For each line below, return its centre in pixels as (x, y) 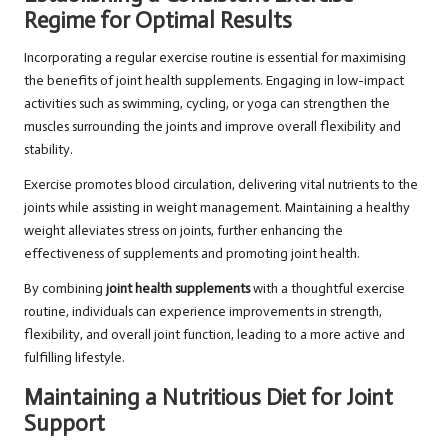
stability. (48, 150)
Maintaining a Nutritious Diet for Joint (208, 398)
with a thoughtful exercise (327, 289)
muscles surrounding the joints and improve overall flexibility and (212, 127)
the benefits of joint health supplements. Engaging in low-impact (214, 81)
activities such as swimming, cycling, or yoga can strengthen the (207, 104)
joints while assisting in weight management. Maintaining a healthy (217, 208)
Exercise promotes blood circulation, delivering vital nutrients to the (221, 185)
